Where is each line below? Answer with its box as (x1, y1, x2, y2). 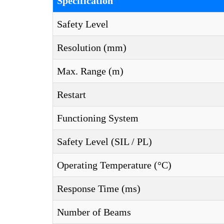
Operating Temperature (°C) (57, 159, 171, 170)
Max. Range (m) (57, 65, 123, 76)
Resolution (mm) (57, 42, 126, 53)
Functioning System (57, 112, 138, 123)
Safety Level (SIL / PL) (57, 136, 152, 147)
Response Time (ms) (57, 183, 140, 194)
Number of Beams (57, 206, 131, 217)
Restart (57, 89, 86, 100)
